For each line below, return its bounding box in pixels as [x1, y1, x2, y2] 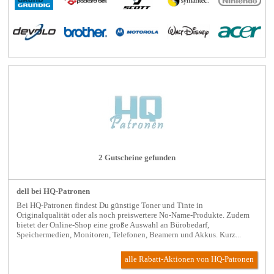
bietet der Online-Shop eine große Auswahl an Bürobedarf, [16, 220, 209, 229]
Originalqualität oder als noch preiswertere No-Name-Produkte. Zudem [16, 210, 250, 220]
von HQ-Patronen [196, 255, 254, 264]
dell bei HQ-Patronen [16, 187, 90, 196]
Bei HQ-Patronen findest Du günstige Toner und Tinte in [16, 201, 203, 210]
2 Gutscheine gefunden [98, 154, 176, 163]
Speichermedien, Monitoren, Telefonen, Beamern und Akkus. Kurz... [16, 230, 241, 239]
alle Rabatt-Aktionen [125, 255, 197, 264]
